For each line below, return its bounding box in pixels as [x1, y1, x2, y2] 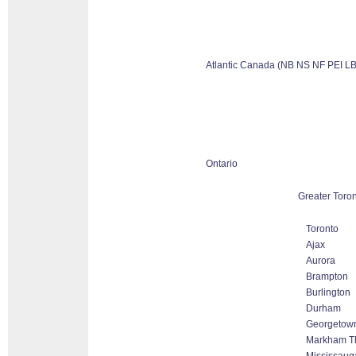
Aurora [306, 255, 335, 266]
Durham [306, 303, 341, 314]
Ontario [205, 158, 238, 169]
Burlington [306, 287, 350, 298]
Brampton [306, 271, 348, 282]
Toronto [306, 223, 339, 234]
